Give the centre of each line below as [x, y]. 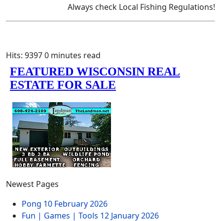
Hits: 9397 [24, 55]
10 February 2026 [75, 203]
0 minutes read [73, 55]
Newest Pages [32, 184]
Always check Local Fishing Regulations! [141, 7]
